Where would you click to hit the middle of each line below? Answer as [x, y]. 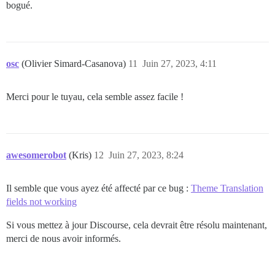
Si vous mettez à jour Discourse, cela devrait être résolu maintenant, [137, 225]
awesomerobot [36, 155]
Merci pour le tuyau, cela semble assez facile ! [95, 96]
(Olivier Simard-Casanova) [75, 63]
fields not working [41, 201]
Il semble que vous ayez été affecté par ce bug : [99, 188]
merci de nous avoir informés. [64, 238]
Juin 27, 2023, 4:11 [180, 63]
